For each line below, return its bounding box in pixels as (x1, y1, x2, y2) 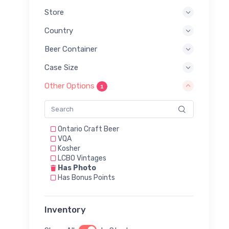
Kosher (56, 144, 80, 153)
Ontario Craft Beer (56, 124, 119, 133)
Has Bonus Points (56, 173, 115, 182)
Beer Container (44, 44, 97, 54)
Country (44, 26, 73, 35)
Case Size (44, 63, 78, 73)
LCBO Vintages (56, 153, 106, 163)
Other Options (44, 81, 97, 91)
